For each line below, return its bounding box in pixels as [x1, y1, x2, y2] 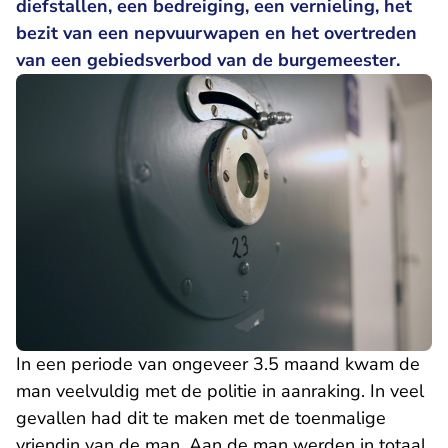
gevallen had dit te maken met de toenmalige [16, 406, 386, 431]
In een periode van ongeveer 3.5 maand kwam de [16, 352, 420, 377]
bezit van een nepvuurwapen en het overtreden [16, 21, 417, 45]
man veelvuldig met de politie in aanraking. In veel [16, 379, 424, 404]
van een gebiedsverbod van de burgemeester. [16, 48, 400, 72]
